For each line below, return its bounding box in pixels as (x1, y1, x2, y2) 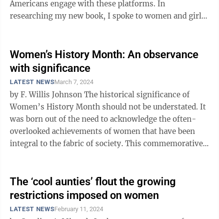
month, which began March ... (10, 151, 118, 160)
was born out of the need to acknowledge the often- (10, 114, 196, 124)
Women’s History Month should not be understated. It (10, 102, 206, 111)
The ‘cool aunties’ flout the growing (10, 175, 176, 188)
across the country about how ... (10, 23, 125, 33)
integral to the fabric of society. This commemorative (10, 139, 125, 148)
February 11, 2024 (54, 205, 104, 213)
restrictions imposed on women (10, 189, 159, 201)
